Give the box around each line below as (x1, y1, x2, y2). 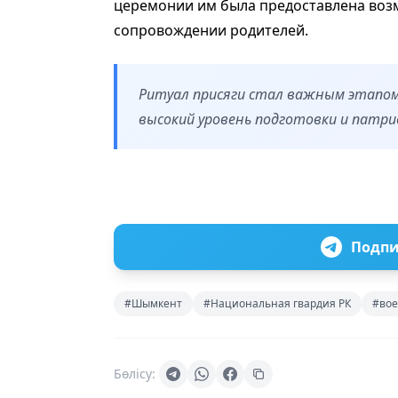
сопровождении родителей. (114, 20, 308, 40)
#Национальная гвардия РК (203, 295, 351, 311)
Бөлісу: (114, 364, 155, 382)
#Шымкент (124, 295, 182, 311)
